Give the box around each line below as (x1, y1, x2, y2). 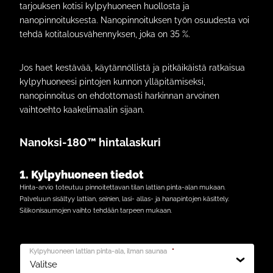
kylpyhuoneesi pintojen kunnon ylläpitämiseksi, (19, 77, 205, 87)
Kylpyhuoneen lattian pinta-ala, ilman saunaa (29, 247, 167, 256)
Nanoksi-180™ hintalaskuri (19, 136, 161, 149)
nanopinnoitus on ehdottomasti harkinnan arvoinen (19, 91, 219, 101)
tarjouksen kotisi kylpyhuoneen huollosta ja (19, 1, 190, 12)
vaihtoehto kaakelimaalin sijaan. (19, 105, 144, 115)
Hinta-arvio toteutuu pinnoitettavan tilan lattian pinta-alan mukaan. (19, 183, 225, 192)
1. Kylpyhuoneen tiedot (19, 169, 144, 182)
